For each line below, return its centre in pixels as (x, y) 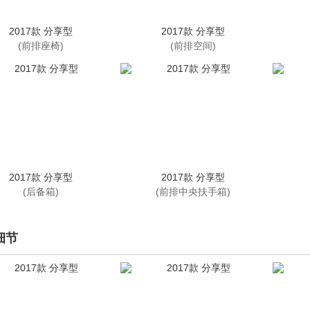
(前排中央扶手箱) (193, 192)
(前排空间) (193, 46)
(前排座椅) (41, 46)
